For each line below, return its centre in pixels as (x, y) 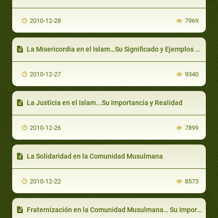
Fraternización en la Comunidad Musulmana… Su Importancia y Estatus (111, 209)
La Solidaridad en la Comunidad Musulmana (94, 156)
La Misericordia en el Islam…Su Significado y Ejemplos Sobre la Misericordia (110, 49)
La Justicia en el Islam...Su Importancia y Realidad (104, 102)
